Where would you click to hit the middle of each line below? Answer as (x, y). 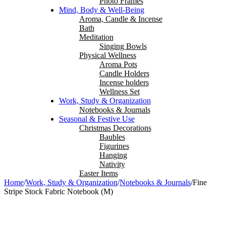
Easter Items (98, 174)
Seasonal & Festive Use (97, 119)
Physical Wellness (107, 55)
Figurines (114, 146)
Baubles (112, 137)
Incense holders (124, 83)
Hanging (113, 155)
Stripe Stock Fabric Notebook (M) (59, 192)
